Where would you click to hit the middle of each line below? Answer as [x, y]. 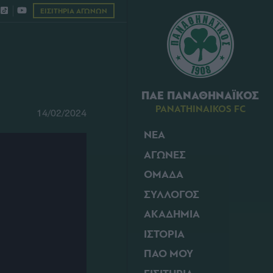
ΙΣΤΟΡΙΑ [164, 234]
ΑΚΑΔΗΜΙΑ [172, 214]
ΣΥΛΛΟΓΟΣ [172, 194]
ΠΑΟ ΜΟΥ [168, 254]
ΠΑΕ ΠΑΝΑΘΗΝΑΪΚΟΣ [200, 96]
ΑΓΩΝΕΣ [165, 155]
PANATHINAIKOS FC [200, 109]
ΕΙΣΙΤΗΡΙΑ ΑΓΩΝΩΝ [74, 11]
